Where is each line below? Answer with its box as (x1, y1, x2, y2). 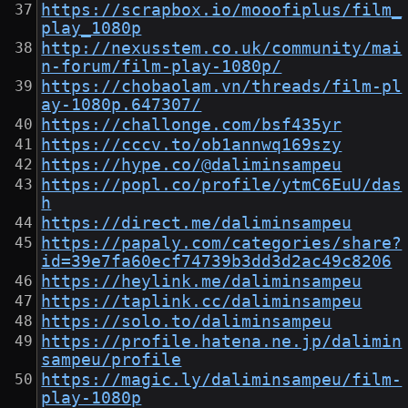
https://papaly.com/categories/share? (41, 234, 403, 253)
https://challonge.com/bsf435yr (41, 116, 342, 135)
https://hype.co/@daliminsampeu (41, 156, 342, 175)
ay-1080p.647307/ (41, 96, 202, 115)
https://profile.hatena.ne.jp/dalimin (41, 332, 403, 352)
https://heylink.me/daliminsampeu (41, 272, 362, 291)
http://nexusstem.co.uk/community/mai (41, 39, 403, 58)
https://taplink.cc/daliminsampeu (41, 292, 362, 311)
